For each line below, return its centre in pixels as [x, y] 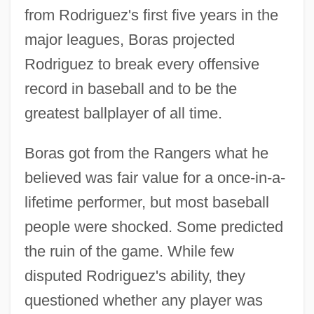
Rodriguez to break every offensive [142, 64]
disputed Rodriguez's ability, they [135, 275]
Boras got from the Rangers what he [146, 153]
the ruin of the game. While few [129, 251]
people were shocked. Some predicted [153, 226]
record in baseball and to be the [130, 88]
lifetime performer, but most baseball [146, 202]
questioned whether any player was [143, 300]
